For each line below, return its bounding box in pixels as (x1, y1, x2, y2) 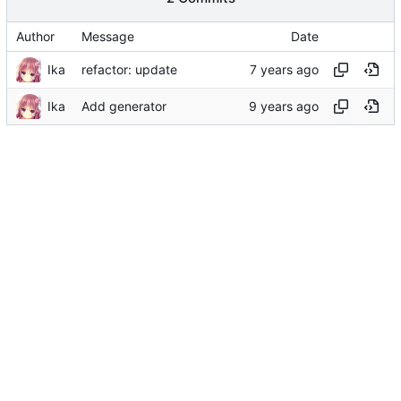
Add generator (81, 98, 166, 115)
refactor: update (81, 62, 177, 78)
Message (81, 29, 134, 45)
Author (16, 29, 55, 45)
